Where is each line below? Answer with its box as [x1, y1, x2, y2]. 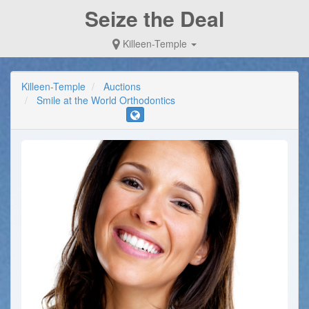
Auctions [103, 79, 141, 93]
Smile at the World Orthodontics [37, 93, 175, 107]
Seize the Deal [85, 3, 224, 33]
